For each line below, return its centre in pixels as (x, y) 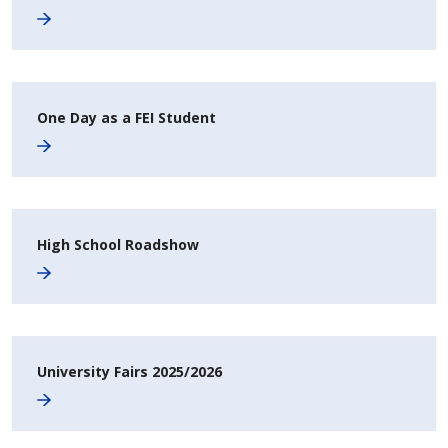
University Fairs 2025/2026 (129, 371)
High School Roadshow (118, 244)
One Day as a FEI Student (126, 117)
